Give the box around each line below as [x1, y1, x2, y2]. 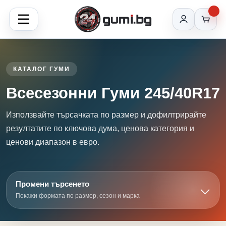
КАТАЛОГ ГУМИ [13, 66, 71, 73]
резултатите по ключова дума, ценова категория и [6, 124, 194, 133]
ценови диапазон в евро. [6, 138, 99, 146]
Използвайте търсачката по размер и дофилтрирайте [6, 110, 206, 119]
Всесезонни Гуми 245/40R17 [6, 84, 220, 102]
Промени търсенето [16, 180, 89, 188]
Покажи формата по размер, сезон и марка [16, 192, 140, 199]
